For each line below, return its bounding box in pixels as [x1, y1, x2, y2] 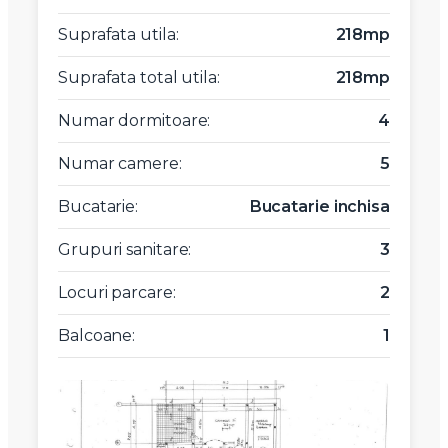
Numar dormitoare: [58, 111, 211, 131]
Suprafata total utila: [58, 68, 220, 88]
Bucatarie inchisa [249, 197, 390, 217]
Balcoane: [58, 326, 136, 346]
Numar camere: [58, 154, 182, 174]
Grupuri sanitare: [58, 240, 192, 260]
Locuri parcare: [58, 283, 176, 303]
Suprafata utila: [58, 25, 179, 45]
